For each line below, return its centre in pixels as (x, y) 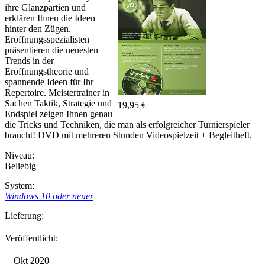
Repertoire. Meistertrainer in (57, 93)
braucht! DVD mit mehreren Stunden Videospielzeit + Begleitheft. (128, 135)
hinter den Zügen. (38, 29)
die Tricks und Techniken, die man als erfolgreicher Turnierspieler (127, 125)
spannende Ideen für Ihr (49, 82)
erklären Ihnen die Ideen (50, 18)
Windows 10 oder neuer (49, 196)
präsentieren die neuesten (51, 50)
